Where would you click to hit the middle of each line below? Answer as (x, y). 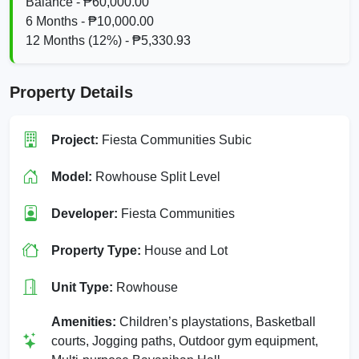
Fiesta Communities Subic (175, 139)
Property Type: (96, 250)
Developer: (85, 213)
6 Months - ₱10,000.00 (90, 21)
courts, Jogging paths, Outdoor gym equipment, (185, 341)
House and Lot (184, 250)
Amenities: (84, 321)
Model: (72, 176)
